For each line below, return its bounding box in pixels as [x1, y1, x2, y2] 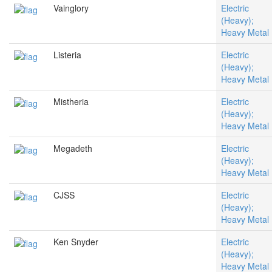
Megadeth [53, 142, 92, 155]
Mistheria [53, 95, 89, 108]
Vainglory [53, 2, 89, 15]
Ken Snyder [53, 236, 98, 248]
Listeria [53, 49, 81, 61]
